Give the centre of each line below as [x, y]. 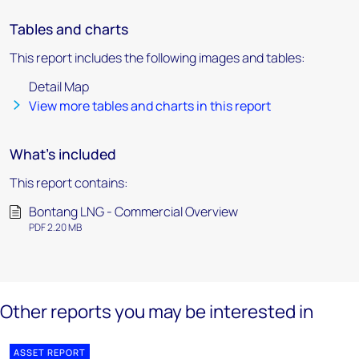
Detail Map [59, 87]
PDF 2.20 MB [55, 227]
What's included [63, 154]
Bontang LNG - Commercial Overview [133, 212]
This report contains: [69, 183]
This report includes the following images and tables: [157, 58]
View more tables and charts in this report [150, 106]
